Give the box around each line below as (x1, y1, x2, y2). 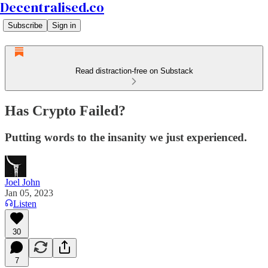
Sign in (52, 21, 76, 30)
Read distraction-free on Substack (75, 66, 193, 75)
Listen (13, 198, 36, 209)
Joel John (5, 176, 40, 187)
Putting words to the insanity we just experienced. (5, 130, 247, 144)
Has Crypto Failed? (5, 102, 126, 118)
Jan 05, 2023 (5, 187, 53, 198)
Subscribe (8, 21, 42, 30)
